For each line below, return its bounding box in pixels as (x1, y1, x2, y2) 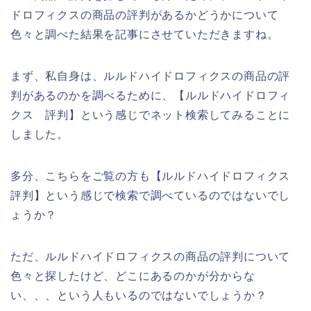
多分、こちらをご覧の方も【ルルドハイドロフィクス (10, 170, 291, 183)
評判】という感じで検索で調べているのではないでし (10, 190, 291, 202)
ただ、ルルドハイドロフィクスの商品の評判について (10, 251, 291, 263)
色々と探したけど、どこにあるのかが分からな (10, 270, 255, 283)
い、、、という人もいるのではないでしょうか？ (10, 289, 267, 302)
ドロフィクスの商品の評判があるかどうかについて (10, 9, 279, 22)
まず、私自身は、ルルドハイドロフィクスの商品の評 (10, 70, 291, 83)
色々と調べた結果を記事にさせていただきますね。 (10, 28, 279, 41)
